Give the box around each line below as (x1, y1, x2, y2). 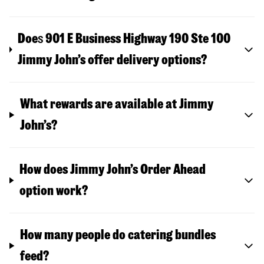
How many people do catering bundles (20, 228, 216, 242)
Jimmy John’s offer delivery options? (18, 53, 207, 67)
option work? (19, 184, 88, 198)
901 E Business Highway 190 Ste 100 (45, 32, 231, 46)
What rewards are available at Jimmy (20, 97, 214, 111)
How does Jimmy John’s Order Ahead (19, 163, 206, 177)
